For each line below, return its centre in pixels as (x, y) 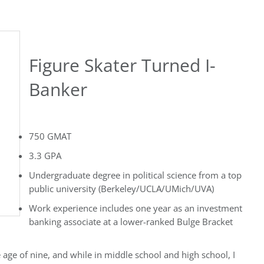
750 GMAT (50, 136)
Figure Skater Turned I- (122, 65)
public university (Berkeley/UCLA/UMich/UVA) (121, 189)
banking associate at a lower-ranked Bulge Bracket (131, 222)
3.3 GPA (45, 156)
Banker (58, 89)
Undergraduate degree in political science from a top (135, 175)
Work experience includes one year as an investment (136, 208)
